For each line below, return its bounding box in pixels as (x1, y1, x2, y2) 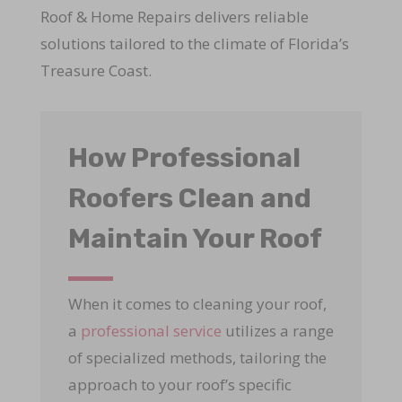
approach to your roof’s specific (67, 373, 292, 395)
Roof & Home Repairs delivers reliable (39, 5, 309, 27)
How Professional (67, 141, 301, 174)
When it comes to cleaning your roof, (67, 293, 327, 314)
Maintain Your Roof (67, 222, 322, 255)
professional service (80, 319, 222, 341)
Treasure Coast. (39, 59, 152, 81)
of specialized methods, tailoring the (67, 346, 327, 368)
